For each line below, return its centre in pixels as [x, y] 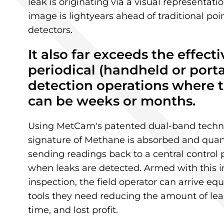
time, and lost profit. [73, 210]
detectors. [50, 30]
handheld [136, 70]
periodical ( [65, 70]
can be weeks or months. [111, 101]
